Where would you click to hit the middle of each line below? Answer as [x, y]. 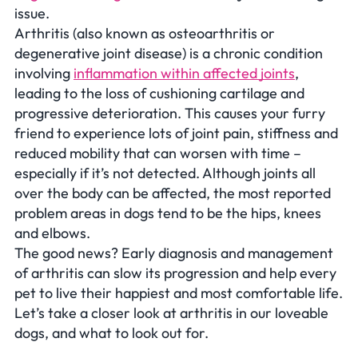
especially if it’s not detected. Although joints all [165, 173]
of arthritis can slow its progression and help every [175, 272]
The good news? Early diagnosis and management [174, 253]
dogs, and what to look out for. [111, 332]
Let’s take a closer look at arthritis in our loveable [171, 312]
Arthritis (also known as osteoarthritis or [145, 33]
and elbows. [52, 233]
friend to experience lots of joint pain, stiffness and [176, 133]
